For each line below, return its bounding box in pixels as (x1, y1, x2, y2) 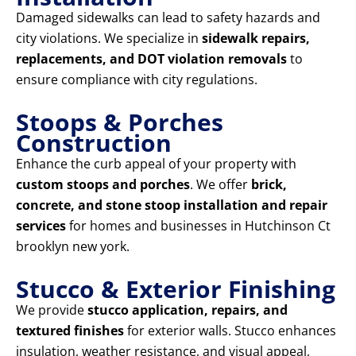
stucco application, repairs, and (87, 301, 288, 319)
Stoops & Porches (16, 106, 223, 139)
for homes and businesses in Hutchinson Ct (66, 217, 331, 235)
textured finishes (16, 322, 124, 340)
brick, (251, 176, 287, 194)
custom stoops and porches (16, 176, 190, 194)
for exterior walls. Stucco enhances (124, 322, 336, 340)
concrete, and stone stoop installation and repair (16, 196, 327, 215)
